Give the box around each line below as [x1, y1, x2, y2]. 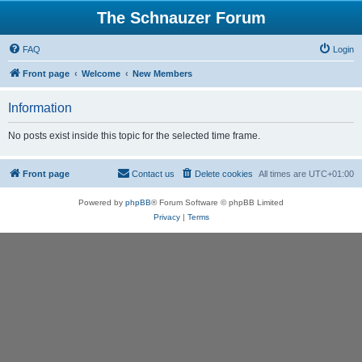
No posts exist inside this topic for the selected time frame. [8, 130, 260, 141]
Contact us [132, 169, 175, 179]
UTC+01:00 [309, 169, 354, 179]
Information [8, 101, 72, 115]
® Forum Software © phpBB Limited [151, 198, 284, 207]
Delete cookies [195, 169, 253, 179]
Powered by [78, 198, 125, 207]
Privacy [153, 213, 180, 221]
